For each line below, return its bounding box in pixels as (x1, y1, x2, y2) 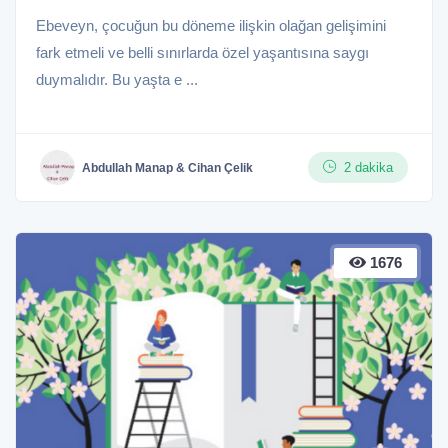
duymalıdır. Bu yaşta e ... (36, 71, 198, 88)
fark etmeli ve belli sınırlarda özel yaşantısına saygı (36, 44, 369, 61)
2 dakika (344, 160, 393, 175)
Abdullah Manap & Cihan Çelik (82, 160, 253, 175)
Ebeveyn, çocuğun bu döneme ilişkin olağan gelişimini (36, 17, 386, 34)
